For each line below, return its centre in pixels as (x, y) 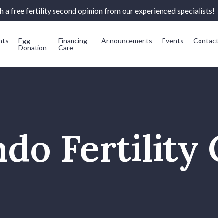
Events (173, 40)
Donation (32, 47)
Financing (73, 40)
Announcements (127, 40)
